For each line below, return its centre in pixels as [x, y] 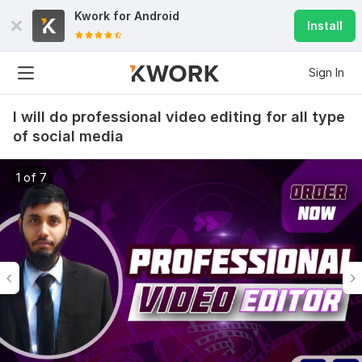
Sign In [326, 72]
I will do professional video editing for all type [179, 117]
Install [325, 25]
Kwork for [104, 16]
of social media [68, 136]
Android [157, 16]
